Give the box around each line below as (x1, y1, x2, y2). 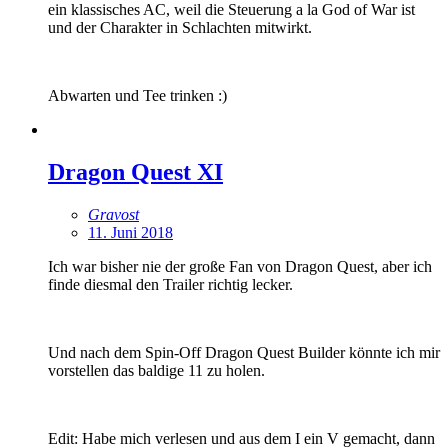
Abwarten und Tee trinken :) (48, 86, 227, 104)
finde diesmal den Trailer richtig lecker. (48, 275, 293, 293)
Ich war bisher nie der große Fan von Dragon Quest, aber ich (48, 257, 432, 275)
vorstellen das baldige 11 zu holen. (48, 361, 265, 379)
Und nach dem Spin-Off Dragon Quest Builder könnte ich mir (48, 343, 440, 361)
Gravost (88, 205, 139, 223)
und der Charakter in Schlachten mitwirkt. (48, 18, 312, 36)
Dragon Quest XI (48, 158, 223, 185)
